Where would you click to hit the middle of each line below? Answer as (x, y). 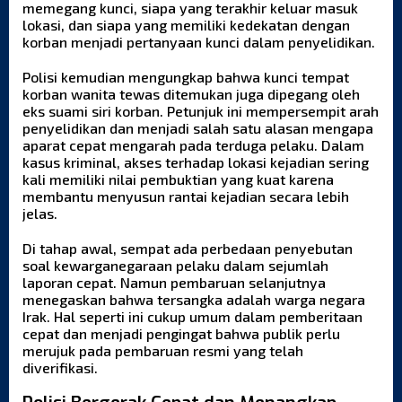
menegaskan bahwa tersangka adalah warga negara (194, 299)
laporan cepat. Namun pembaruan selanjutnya (174, 282)
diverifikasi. (60, 367)
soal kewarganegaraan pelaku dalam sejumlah (175, 265)
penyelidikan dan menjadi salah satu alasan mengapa (198, 127)
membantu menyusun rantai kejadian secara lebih (186, 196)
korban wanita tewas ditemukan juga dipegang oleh (191, 93)
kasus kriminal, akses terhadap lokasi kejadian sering (196, 162)
